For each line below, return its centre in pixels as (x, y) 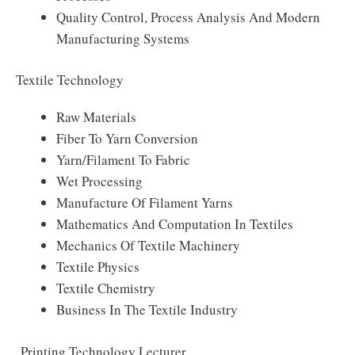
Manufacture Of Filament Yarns (145, 202)
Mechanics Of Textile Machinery (148, 245)
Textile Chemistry (106, 288)
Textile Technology (70, 80)
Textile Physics (98, 267)
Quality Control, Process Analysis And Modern (188, 17)
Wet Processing (99, 181)
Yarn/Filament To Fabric (123, 160)
